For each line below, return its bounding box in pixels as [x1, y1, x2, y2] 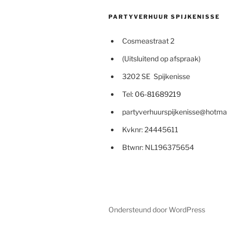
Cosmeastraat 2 [119, 36, 174, 45]
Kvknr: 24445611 [119, 125, 178, 134]
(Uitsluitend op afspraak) [119, 54, 201, 63]
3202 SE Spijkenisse [119, 72, 190, 81]
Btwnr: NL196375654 [119, 143, 196, 152]
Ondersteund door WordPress [108, 205, 205, 214]
